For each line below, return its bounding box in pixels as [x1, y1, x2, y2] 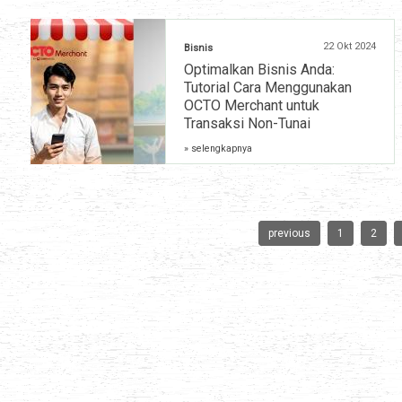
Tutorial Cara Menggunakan [184, 79, 352, 97]
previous [267, 227, 310, 240]
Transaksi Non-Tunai [184, 115, 310, 133]
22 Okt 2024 [323, 40, 376, 53]
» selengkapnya [184, 143, 252, 155]
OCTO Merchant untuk [184, 97, 319, 115]
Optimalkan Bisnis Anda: [184, 61, 335, 79]
